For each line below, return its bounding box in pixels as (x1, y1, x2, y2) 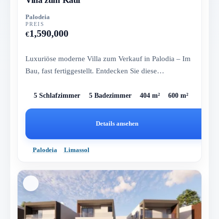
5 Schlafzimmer (34, 91, 81, 99)
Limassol (64, 146, 89, 153)
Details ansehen (96, 120, 139, 128)
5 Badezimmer (88, 91, 131, 99)
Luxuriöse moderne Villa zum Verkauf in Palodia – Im (25, 54, 191, 63)
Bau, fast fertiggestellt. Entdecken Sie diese (25, 66, 157, 75)
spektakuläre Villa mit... (25, 78, 98, 87)
